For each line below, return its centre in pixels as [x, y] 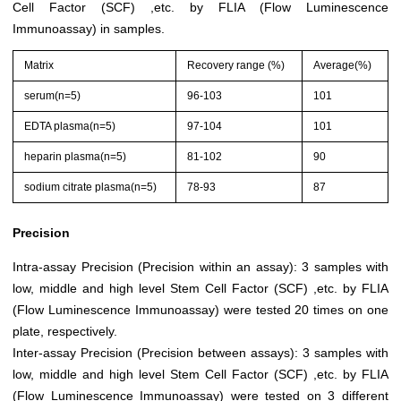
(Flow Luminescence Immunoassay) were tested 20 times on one [200, 310]
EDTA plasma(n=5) [70, 127]
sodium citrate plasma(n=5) [91, 188]
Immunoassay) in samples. [89, 29]
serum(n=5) [53, 96]
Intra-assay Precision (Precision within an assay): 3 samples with [200, 267]
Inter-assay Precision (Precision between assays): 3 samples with [200, 353]
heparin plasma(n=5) [76, 157]
